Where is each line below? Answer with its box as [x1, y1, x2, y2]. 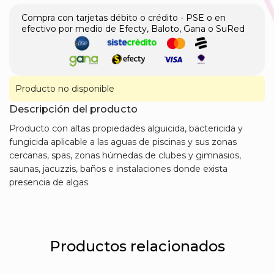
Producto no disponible [15, 83, 114, 95]
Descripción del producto [9, 103, 138, 116]
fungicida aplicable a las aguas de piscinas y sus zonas [9, 136, 237, 148]
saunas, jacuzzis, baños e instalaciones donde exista [9, 163, 228, 175]
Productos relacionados [49, 237, 225, 256]
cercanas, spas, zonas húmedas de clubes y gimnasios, [9, 150, 241, 161]
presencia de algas [9, 177, 88, 188]
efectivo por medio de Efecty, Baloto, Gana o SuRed [21, 23, 245, 35]
